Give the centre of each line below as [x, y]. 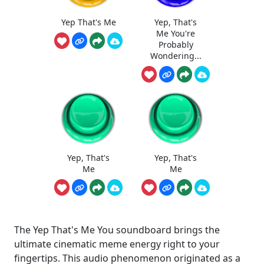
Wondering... [176, 55]
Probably [176, 44]
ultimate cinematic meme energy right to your [117, 244]
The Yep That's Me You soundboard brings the [117, 230]
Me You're [176, 33]
